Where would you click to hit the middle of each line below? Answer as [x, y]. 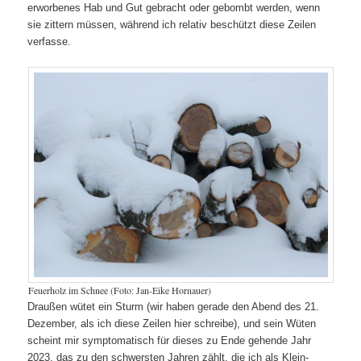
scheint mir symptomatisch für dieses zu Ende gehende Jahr [170, 341]
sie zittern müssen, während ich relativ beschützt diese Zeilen [172, 25]
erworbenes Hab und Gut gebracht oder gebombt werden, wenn [174, 8]
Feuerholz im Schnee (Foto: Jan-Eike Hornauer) [119, 290]
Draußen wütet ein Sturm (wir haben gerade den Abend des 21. [174, 307]
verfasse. [50, 42]
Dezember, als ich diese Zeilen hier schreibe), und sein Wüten [172, 324]
